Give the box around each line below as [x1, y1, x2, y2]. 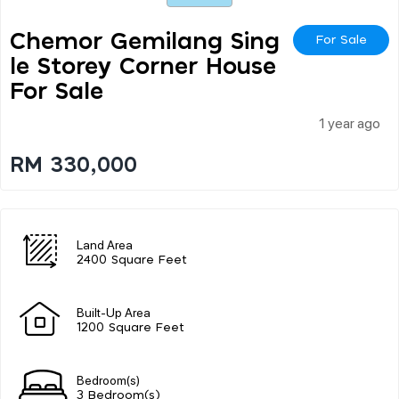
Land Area [77, 235, 133, 252]
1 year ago [319, 112, 380, 132]
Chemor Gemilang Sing [10, 29, 280, 53]
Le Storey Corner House [10, 54, 276, 78]
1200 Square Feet [77, 322, 184, 334]
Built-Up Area [77, 303, 151, 320]
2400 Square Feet [77, 254, 187, 266]
